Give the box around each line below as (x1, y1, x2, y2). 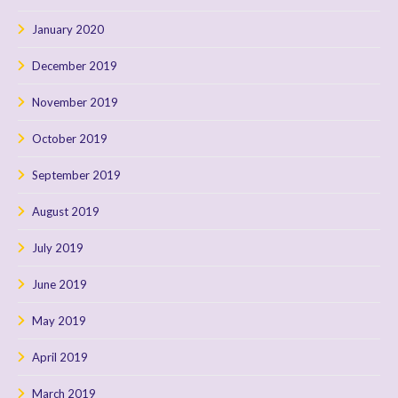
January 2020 (32, 22, 104, 37)
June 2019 (32, 277, 87, 292)
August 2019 (32, 204, 99, 219)
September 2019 (32, 168, 121, 183)
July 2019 (32, 241, 84, 256)
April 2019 (32, 350, 88, 365)
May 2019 (32, 314, 86, 329)
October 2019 (32, 131, 107, 147)
